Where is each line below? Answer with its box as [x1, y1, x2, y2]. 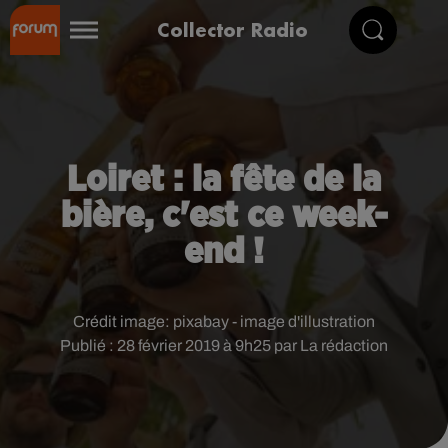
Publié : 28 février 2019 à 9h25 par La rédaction [60, 337, 388, 354]
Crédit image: [73, 313, 173, 330]
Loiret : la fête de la [67, 162, 381, 198]
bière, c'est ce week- [60, 198, 388, 234]
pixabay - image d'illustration [173, 313, 375, 330]
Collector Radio [157, 17, 308, 42]
